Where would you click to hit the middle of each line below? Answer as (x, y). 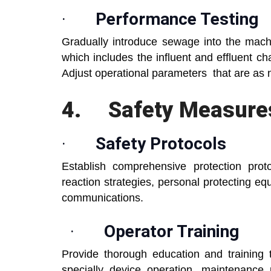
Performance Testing (179, 19)
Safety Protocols (161, 144)
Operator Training (171, 232)
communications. (103, 198)
